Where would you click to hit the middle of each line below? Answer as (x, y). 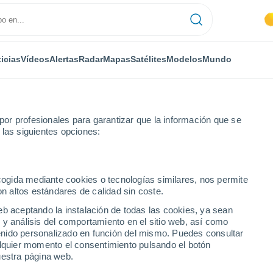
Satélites (148, 59)
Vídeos (35, 59)
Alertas (64, 59)
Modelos (184, 59)
